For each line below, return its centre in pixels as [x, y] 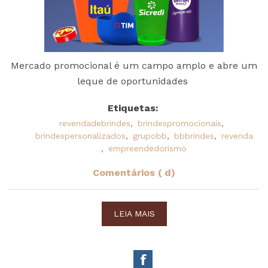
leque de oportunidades [134, 81]
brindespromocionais [179, 123]
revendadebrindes [95, 123]
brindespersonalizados [80, 135]
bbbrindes [194, 135]
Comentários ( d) [134, 172]
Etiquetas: [133, 108]
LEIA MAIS [134, 213]
